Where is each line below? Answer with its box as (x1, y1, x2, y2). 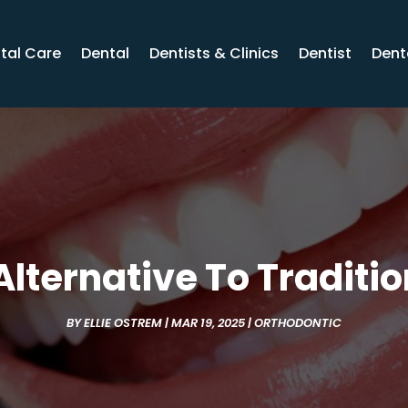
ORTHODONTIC (254, 314, 342, 332)
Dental (81, 43, 130, 65)
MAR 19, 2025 (171, 314, 245, 332)
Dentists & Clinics (149, 43, 280, 65)
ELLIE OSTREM (84, 314, 162, 332)
